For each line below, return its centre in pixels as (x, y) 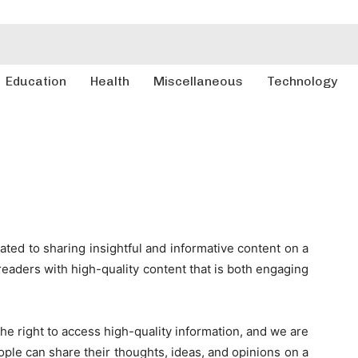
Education (36, 81)
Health (109, 81)
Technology (302, 81)
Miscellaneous (198, 81)
